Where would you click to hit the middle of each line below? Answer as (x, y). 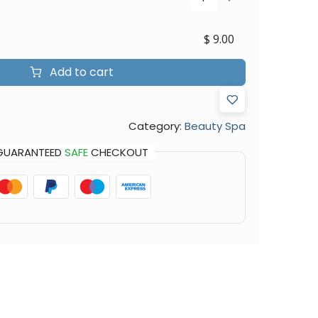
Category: (155, 126)
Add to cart (80, 72)
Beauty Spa (215, 126)
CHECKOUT (118, 152)
